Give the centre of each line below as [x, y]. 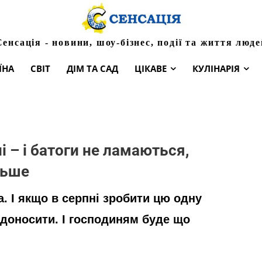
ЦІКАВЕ [151, 68]
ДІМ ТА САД [92, 68]
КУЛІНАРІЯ [216, 68]
